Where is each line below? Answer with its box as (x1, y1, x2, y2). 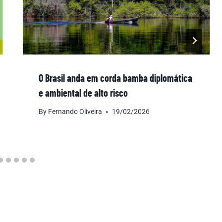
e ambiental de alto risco (38, 86, 128, 99)
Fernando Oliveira (48, 108, 102, 116)
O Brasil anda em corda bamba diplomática (38, 71, 192, 84)
